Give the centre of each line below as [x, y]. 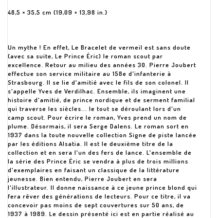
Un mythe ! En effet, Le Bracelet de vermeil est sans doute [99, 47]
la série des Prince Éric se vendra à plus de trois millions [98, 161]
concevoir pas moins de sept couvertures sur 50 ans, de [96, 205]
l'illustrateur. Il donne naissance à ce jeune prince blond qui [102, 187]
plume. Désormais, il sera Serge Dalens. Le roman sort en [98, 126]
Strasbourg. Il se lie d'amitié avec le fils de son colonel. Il [98, 82]
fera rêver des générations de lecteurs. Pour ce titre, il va [99, 196]
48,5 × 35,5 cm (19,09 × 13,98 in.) [58, 12]
